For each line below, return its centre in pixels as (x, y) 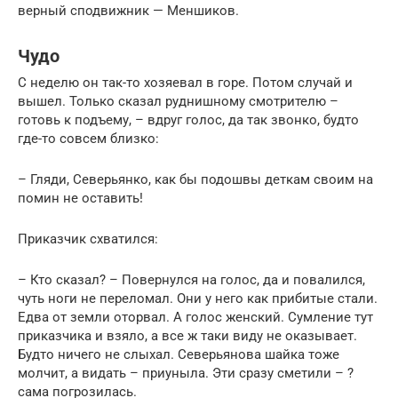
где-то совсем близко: (88, 139)
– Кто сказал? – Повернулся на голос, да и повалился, (191, 280)
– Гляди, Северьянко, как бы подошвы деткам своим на (195, 180)
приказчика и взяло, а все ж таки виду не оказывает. (187, 336)
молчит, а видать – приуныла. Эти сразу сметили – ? (186, 374)
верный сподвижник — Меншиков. (128, 11)
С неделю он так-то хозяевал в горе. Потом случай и (185, 83)
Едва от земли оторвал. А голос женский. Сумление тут (195, 318)
